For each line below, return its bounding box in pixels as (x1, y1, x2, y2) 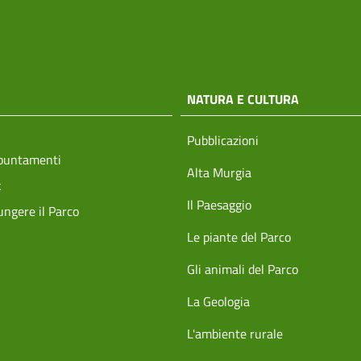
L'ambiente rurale (187, 324, 283, 343)
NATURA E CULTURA (187, 89, 299, 109)
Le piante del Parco (187, 227, 291, 247)
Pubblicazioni (187, 131, 259, 150)
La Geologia (187, 292, 250, 311)
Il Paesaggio (187, 195, 251, 214)
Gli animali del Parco (187, 259, 298, 279)
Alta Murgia (187, 163, 251, 182)
